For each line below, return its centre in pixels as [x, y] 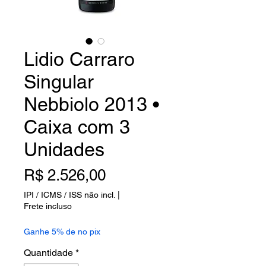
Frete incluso [48, 206]
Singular [59, 82]
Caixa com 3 [77, 127]
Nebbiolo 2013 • [91, 104]
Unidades [64, 149]
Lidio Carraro [79, 59]
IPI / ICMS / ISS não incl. [69, 195]
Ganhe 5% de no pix [62, 232]
